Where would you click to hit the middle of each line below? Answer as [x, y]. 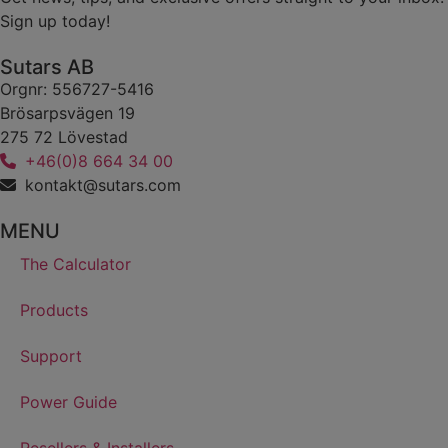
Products [54, 310]
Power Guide [68, 402]
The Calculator [75, 264]
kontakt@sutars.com [103, 185]
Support [51, 356]
